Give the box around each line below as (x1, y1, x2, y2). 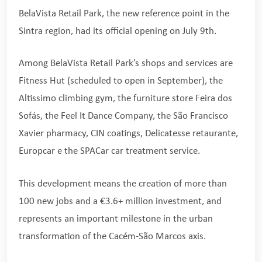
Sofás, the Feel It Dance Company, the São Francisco (19, 111, 228, 122)
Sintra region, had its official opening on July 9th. (19, 26, 216, 36)
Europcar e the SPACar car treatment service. (19, 146, 200, 157)
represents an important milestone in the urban (19, 213, 213, 224)
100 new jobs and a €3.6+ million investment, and (19, 196, 222, 206)
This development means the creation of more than (19, 178, 227, 189)
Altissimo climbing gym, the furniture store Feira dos (19, 94, 232, 104)
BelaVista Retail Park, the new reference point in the (19, 8, 229, 19)
